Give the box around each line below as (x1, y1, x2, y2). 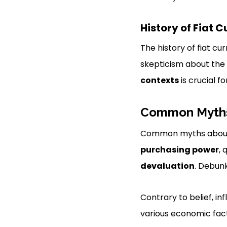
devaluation (140, 160, 195, 172)
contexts (140, 74, 179, 86)
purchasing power (140, 144, 219, 156)
